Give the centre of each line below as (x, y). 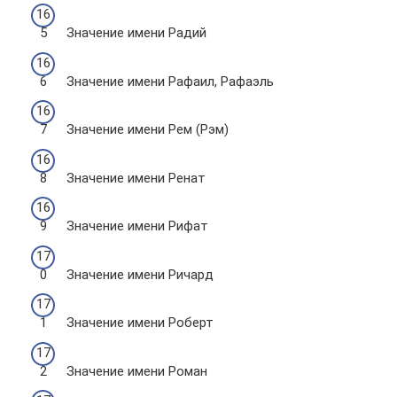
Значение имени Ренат (136, 178)
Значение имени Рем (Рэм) (148, 129)
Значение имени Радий (136, 33)
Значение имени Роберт (140, 323)
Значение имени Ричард (140, 274)
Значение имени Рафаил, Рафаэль (170, 81)
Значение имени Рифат (137, 226)
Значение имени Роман (137, 371)
